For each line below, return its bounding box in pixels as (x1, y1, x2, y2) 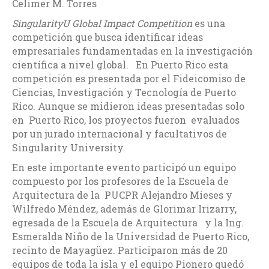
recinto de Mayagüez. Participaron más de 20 (12, 243, 228, 256)
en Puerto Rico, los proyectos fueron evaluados (12, 113, 240, 126)
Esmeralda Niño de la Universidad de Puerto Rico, (12, 229, 249, 243)
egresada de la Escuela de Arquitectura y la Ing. (12, 216, 244, 229)
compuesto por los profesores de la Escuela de (12, 174, 229, 187)
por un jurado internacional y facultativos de (12, 127, 227, 140)
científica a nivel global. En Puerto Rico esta (12, 58, 228, 71)
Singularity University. (12, 141, 125, 154)
